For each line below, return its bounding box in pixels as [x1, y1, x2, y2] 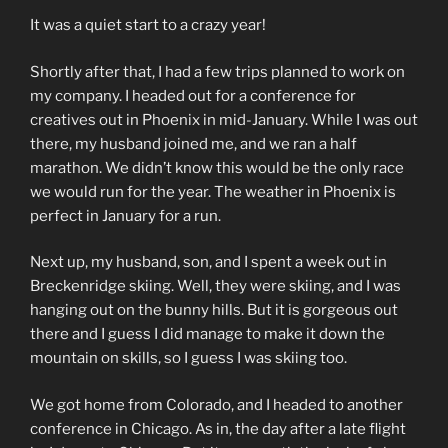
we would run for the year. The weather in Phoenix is [30, 182, 396, 201]
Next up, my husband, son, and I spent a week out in [30, 253, 387, 272]
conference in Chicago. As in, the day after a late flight [30, 419, 406, 438]
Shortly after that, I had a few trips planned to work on [30, 62, 405, 81]
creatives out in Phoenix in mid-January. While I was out [30, 110, 418, 129]
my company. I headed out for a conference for [30, 86, 356, 105]
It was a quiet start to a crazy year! [30, 16, 266, 35]
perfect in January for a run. [30, 206, 221, 225]
